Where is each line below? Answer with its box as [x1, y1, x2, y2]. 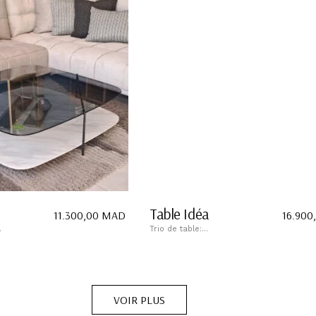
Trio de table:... [150, 224, 208, 233]
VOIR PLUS [113, 292, 165, 307]
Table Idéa [150, 204, 209, 223]
